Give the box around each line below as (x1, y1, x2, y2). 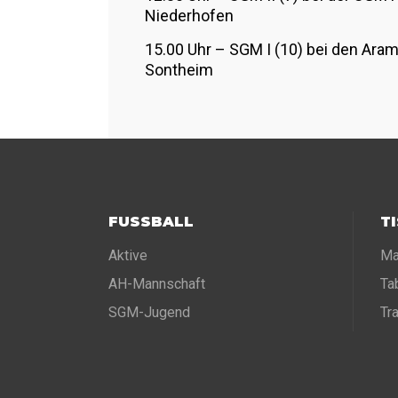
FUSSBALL (108, 213, 184, 230)
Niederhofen (145, 6, 234, 25)
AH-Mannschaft (108, 275, 205, 292)
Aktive (108, 247, 147, 264)
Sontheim (145, 60, 213, 79)
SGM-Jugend (108, 304, 190, 321)
